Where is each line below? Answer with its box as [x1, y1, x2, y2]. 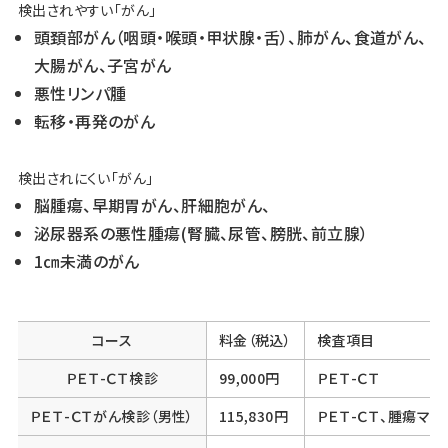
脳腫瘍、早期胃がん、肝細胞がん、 [33, 192, 271, 217]
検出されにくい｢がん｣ [17, 167, 154, 188]
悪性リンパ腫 [33, 80, 127, 105]
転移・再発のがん [33, 108, 156, 133]
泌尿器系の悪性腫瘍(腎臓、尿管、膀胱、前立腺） [33, 220, 369, 245]
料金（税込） [218, 329, 292, 350]
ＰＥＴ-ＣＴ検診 [65, 367, 159, 388]
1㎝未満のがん [33, 248, 140, 273]
